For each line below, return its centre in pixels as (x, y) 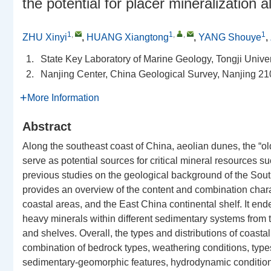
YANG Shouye (230, 37)
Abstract (47, 126)
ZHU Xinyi (45, 37)
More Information (63, 98)
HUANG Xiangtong (128, 37)
